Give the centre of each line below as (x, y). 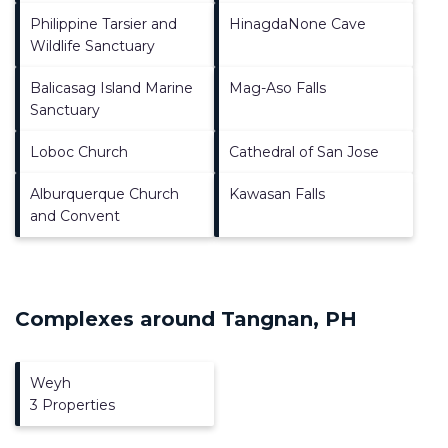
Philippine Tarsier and (103, 23)
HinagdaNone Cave (297, 23)
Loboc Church (79, 151)
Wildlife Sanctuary (92, 45)
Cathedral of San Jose (304, 151)
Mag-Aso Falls (277, 87)
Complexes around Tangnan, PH (186, 318)
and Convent (75, 215)
